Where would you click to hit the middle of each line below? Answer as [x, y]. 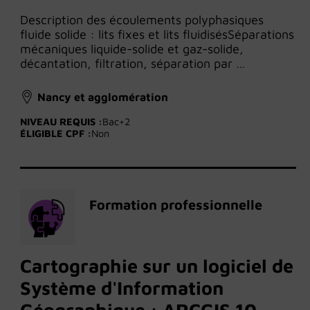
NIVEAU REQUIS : [61, 122]
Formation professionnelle [176, 205]
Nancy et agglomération [103, 97]
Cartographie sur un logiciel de [157, 266]
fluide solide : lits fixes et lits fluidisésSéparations [157, 35]
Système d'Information [122, 288]
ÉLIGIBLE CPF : [56, 134]
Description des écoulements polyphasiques [142, 20]
